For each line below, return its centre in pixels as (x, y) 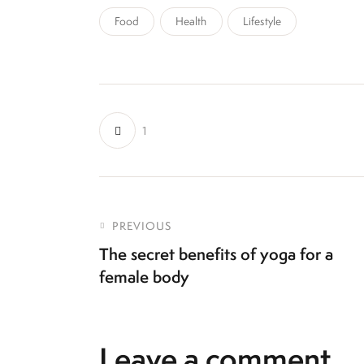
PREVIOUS (142, 225)
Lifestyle (262, 22)
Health (191, 22)
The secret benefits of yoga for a (216, 253)
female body (144, 276)
